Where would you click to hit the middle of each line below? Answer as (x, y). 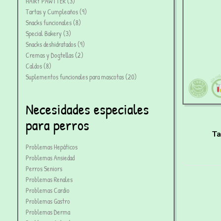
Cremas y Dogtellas (50, 55)
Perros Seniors (44, 169)
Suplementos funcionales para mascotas (75, 77)
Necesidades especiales (87, 109)
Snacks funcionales (49, 23)
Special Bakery (44, 34)
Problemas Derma (48, 212)
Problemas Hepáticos (52, 147)
